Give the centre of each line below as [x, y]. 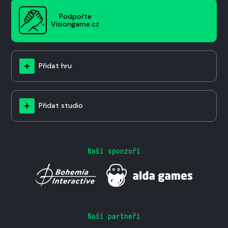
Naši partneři [114, 216]
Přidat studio [61, 106]
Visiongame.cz [75, 24]
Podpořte [75, 16]
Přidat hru [55, 66]
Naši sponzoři [114, 151]
